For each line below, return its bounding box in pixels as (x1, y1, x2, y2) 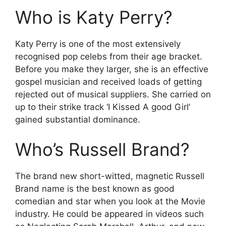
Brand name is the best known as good (15, 184, 175, 194)
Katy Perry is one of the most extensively (15, 38, 181, 49)
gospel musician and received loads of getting (15, 76, 202, 87)
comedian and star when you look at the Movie (15, 196, 205, 206)
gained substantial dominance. (15, 114, 140, 125)
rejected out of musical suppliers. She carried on (15, 89, 211, 99)
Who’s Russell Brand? (15, 139, 190, 160)
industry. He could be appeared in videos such (15, 209, 204, 219)
